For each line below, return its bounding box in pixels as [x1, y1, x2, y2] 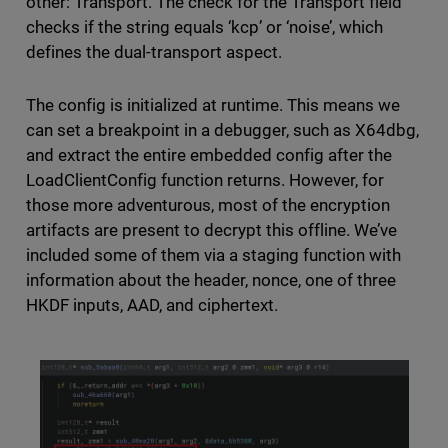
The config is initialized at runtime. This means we [25, 94, 401, 115]
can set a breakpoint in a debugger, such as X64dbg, [25, 119, 420, 140]
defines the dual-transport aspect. [25, 41, 287, 62]
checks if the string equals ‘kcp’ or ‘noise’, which [25, 16, 384, 37]
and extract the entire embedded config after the [25, 144, 393, 165]
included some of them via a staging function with [25, 244, 402, 265]
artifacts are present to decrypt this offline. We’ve [25, 219, 398, 240]
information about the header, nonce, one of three [25, 269, 397, 290]
